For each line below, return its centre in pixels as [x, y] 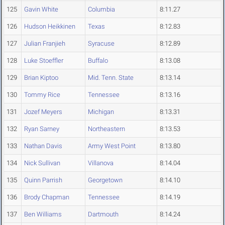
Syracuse [101, 44]
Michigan [101, 112]
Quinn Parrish [43, 180]
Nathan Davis [43, 146]
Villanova [101, 163]
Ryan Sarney [42, 129]
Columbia [101, 10]
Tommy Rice [42, 95]
